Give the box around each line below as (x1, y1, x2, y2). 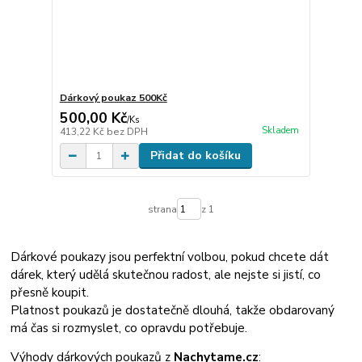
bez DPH (106, 125, 148, 139)
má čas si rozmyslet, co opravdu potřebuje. (11, 319, 248, 336)
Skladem (261, 124, 299, 137)
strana (147, 202, 177, 216)
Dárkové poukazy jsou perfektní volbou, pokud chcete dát (11, 248, 330, 265)
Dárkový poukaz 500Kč (59, 91, 167, 105)
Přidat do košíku (149, 148, 241, 164)
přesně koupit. (11, 284, 90, 301)
